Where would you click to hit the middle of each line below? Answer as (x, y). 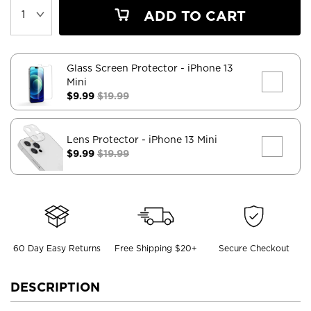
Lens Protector (104, 139)
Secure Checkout (254, 248)
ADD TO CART (193, 16)
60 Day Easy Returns (57, 248)
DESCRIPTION (55, 287)
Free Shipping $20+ (155, 248)
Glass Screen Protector (124, 68)
